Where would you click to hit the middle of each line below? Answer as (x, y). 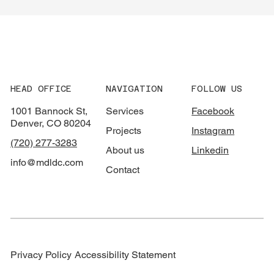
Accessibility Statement (125, 254)
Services (124, 111)
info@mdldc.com (47, 162)
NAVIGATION (134, 88)
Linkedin (210, 150)
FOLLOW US (217, 88)
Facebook (213, 111)
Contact (122, 169)
